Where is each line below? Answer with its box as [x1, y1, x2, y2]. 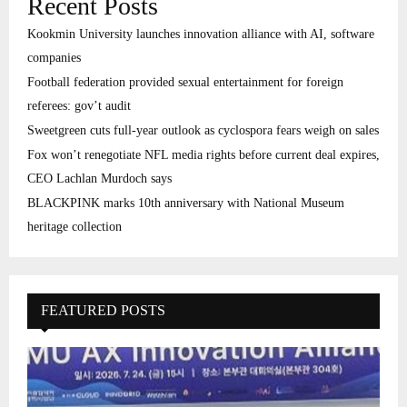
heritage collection [27, 220, 122, 234]
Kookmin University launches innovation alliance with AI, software [27, 27, 374, 42]
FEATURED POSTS [41, 303, 165, 319]
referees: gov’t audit [27, 99, 131, 114]
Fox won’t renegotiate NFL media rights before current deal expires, [27, 148, 380, 163]
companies [27, 51, 81, 65]
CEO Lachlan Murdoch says [27, 172, 172, 186]
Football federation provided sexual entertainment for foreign [27, 75, 343, 90]
